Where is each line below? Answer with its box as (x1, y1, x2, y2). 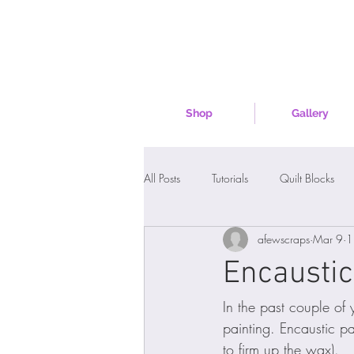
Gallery (292, 106, 329, 119)
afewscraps (258, 232, 310, 247)
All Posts (144, 171, 180, 186)
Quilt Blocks (280, 171, 334, 186)
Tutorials (212, 171, 248, 186)
